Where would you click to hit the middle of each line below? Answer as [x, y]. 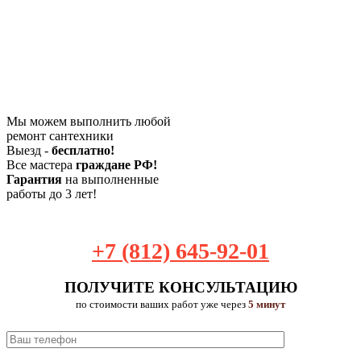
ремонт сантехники [60, 135]
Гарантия [34, 179]
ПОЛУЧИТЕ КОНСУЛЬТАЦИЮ [180, 287]
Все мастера [41, 164]
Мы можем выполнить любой [89, 121]
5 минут [267, 304]
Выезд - [29, 150]
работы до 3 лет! [52, 193]
